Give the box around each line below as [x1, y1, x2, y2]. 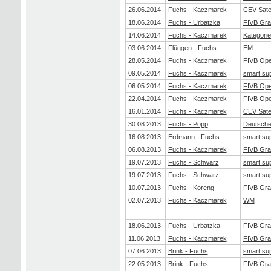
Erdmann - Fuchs [168, 132, 220, 140]
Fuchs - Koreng [168, 183, 214, 191]
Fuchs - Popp [168, 120, 208, 128]
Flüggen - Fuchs [168, 44, 217, 51]
